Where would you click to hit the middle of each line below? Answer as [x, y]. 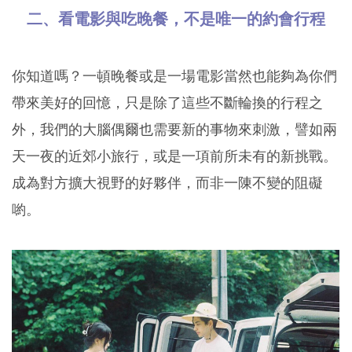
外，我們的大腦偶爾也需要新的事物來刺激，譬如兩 [174, 130]
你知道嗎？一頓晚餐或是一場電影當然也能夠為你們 [174, 76]
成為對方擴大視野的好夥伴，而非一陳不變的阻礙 [167, 183]
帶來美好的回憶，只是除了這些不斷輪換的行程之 [167, 103]
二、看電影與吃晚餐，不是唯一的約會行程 [176, 19]
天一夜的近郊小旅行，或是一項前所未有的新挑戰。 [174, 156]
